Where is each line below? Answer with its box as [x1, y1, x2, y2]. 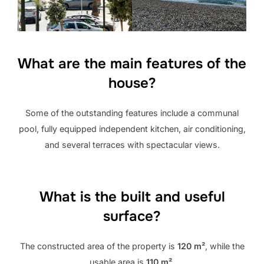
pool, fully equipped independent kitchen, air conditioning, [18, 124, 246, 134]
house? [108, 74, 156, 93]
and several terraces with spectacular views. [44, 140, 220, 150]
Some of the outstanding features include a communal [25, 108, 239, 118]
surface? [103, 207, 161, 226]
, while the [204, 241, 245, 252]
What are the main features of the [18, 55, 246, 73]
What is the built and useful [39, 188, 225, 206]
